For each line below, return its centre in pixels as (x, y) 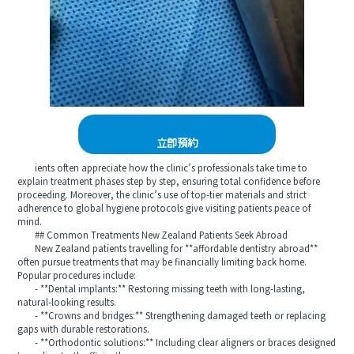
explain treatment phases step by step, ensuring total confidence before (169, 182)
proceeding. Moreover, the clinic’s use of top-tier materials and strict (162, 195)
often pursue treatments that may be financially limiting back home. (162, 262)
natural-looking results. (67, 303)
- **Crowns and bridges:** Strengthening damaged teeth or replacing (172, 316)
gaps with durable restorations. (84, 330)
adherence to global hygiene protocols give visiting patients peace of (164, 209)
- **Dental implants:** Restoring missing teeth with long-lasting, (162, 289)
